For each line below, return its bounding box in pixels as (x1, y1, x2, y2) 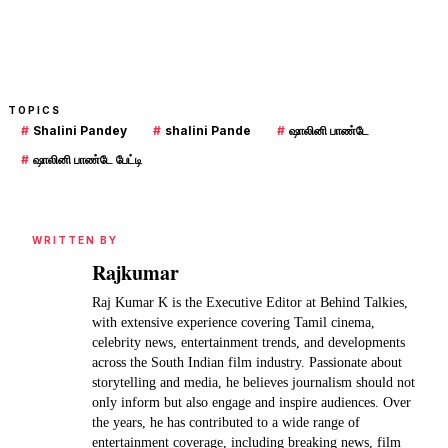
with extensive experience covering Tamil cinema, (92, 314, 375, 330)
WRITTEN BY (32, 233, 118, 246)
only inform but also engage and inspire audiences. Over (92, 394, 411, 410)
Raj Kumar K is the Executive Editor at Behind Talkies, (92, 294, 408, 310)
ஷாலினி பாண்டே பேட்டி (33, 151, 142, 167)
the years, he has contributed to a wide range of (92, 414, 360, 430)
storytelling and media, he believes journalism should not (92, 374, 415, 390)
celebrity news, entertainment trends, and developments (92, 334, 405, 350)
